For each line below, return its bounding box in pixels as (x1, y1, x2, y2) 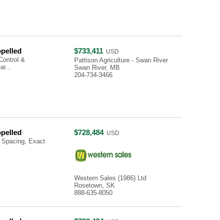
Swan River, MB (74, 64, 120, 71)
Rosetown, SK (74, 182, 115, 189)
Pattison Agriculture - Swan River (74, 56, 168, 64)
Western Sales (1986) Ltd (74, 174, 146, 182)
